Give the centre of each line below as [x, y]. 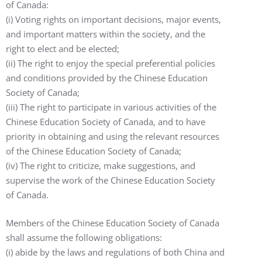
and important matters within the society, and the [106, 34]
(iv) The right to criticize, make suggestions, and [101, 166]
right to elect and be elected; [63, 49]
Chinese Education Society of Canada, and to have [106, 122]
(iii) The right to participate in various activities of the [111, 107]
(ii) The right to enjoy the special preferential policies [111, 63]
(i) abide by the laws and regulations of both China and [115, 252]
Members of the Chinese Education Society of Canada [113, 223]
